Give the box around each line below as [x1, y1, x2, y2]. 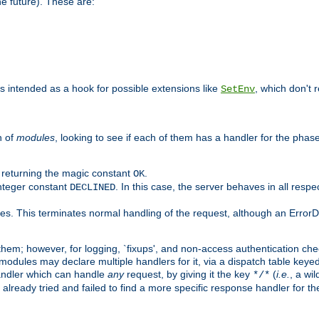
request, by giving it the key [124, 268, 253, 280]
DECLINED [70, 181, 115, 193]
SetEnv [221, 83, 255, 95]
